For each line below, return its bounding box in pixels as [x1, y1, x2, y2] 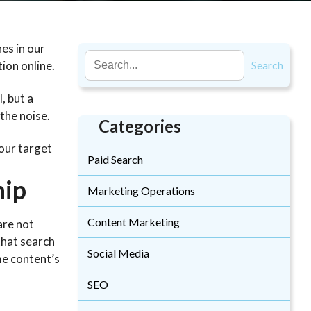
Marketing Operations [87, 184, 195, 197]
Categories [99, 116, 181, 136]
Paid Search [87, 153, 143, 166]
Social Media [87, 246, 149, 260]
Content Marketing [87, 215, 180, 228]
